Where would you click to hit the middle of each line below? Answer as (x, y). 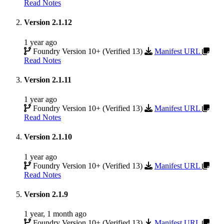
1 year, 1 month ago (55, 214)
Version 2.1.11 (48, 79)
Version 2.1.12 (48, 22)
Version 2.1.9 (46, 194)
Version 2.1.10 (48, 137)
